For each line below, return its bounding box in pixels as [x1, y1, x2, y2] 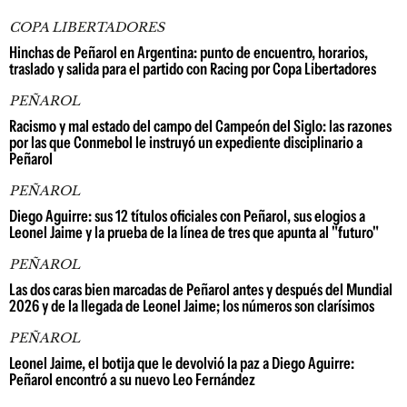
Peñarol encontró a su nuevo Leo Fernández [9, 370, 255, 390]
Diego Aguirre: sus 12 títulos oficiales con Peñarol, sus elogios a [9, 206, 365, 226]
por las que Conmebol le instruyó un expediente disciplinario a [9, 133, 362, 153]
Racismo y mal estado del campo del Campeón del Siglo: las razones [9, 116, 392, 136]
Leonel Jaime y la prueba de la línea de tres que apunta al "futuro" [9, 223, 379, 243]
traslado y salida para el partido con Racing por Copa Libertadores [9, 59, 376, 79]
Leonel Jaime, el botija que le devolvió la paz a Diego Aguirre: [9, 353, 354, 373]
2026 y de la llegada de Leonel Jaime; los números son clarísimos [9, 296, 374, 316]
